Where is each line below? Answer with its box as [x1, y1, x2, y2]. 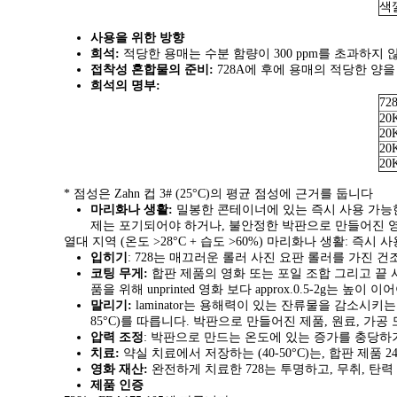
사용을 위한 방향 [90, 30, 184, 44]
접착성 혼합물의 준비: [90, 62, 214, 76]
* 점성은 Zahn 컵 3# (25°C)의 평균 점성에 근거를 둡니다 [64, 186, 373, 200]
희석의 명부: [90, 78, 160, 92]
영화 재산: [90, 362, 148, 376]
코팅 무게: [90, 266, 148, 280]
